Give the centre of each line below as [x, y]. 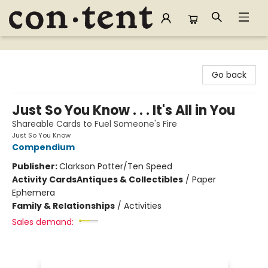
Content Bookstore [48, 47]
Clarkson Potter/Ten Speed [116, 166]
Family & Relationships [63, 206]
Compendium [43, 147]
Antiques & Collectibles [130, 179]
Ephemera [33, 193]
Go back [229, 75]
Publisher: [36, 166]
